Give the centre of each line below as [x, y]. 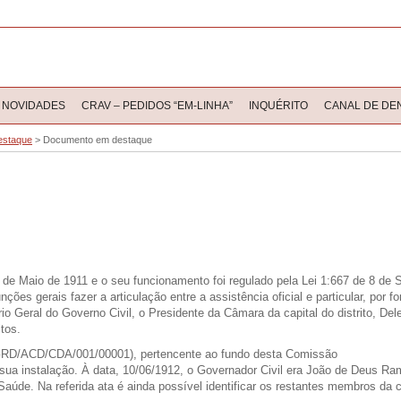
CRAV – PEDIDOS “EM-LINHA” [157, 106]
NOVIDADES [34, 106]
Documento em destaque [98, 140]
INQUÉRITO [278, 106]
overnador [233, 370]
